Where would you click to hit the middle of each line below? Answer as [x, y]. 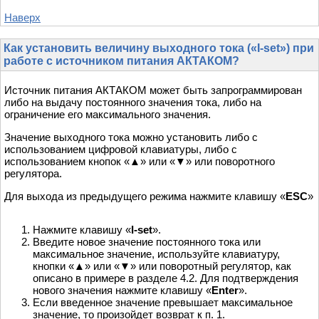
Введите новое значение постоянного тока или [147, 242]
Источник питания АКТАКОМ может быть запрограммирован [153, 90]
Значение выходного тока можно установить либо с [131, 137]
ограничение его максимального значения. [108, 115]
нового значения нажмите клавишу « [122, 291]
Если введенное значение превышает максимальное [163, 303]
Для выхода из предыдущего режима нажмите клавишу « [145, 197]
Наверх [22, 18]
